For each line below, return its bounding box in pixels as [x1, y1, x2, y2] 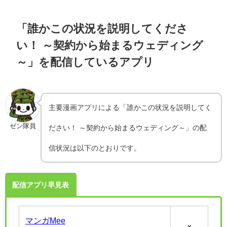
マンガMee [25, 216, 65, 224]
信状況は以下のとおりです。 [49, 144, 141, 152]
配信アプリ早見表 [12, 181, 69, 188]
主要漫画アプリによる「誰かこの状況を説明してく [49, 103, 212, 111]
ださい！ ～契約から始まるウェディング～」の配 [49, 124, 207, 131]
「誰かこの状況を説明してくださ [16, 23, 188, 34]
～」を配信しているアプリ [16, 56, 155, 68]
